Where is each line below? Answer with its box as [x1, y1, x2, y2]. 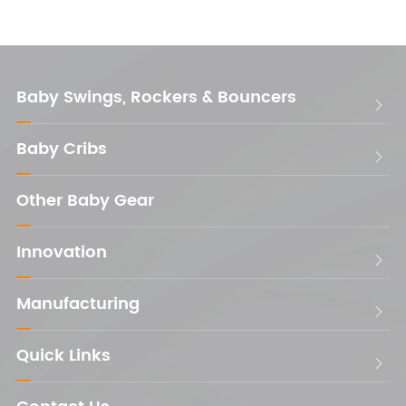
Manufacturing [15, 291, 140, 318]
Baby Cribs [15, 136, 107, 163]
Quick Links [15, 343, 111, 370]
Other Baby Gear [15, 188, 154, 215]
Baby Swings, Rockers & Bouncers [15, 84, 296, 111]
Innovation [15, 239, 107, 266]
